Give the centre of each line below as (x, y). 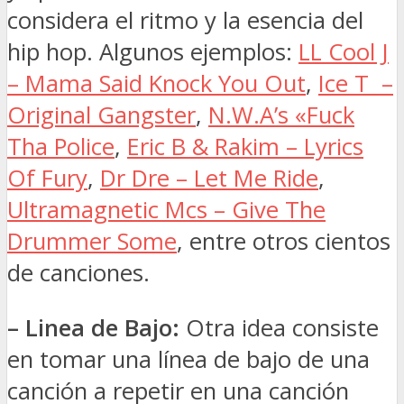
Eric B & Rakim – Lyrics (245, 147)
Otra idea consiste (279, 327)
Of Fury (47, 179)
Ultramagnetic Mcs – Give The (166, 210)
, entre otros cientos (284, 242)
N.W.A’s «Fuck (281, 115)
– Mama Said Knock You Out (156, 84)
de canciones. (78, 273)
